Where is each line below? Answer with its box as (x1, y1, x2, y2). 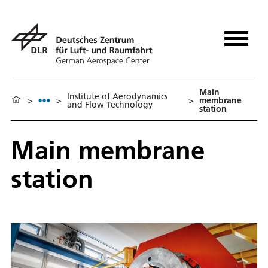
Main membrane (11, 134, 205, 166)
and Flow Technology (67, 99, 153, 110)
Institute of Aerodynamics (67, 90, 167, 102)
